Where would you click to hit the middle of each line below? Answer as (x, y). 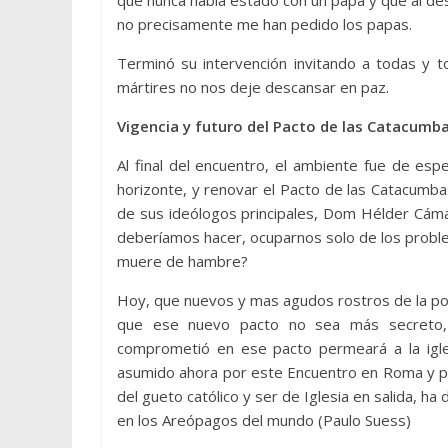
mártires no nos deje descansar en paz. (253, 87)
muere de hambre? (182, 261)
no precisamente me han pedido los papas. (264, 24)
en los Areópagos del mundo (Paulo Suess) (264, 420)
